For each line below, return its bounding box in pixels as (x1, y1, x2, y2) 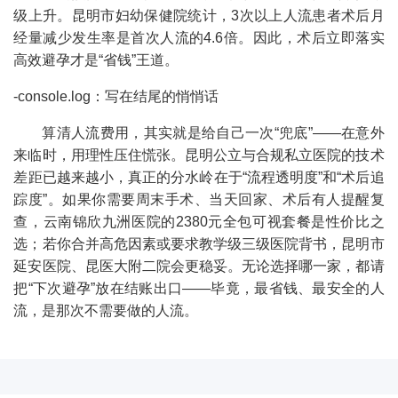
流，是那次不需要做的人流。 (13, 302, 199, 318)
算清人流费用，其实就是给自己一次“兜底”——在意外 (42, 124, 385, 140)
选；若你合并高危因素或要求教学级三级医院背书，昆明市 (13, 235, 385, 251)
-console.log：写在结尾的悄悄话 (13, 88, 219, 104)
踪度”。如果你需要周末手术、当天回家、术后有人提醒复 (13, 191, 385, 207)
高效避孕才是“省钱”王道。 (13, 52, 179, 68)
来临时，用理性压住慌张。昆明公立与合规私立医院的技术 (13, 147, 385, 163)
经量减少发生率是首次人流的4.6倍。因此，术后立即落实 (13, 29, 385, 45)
